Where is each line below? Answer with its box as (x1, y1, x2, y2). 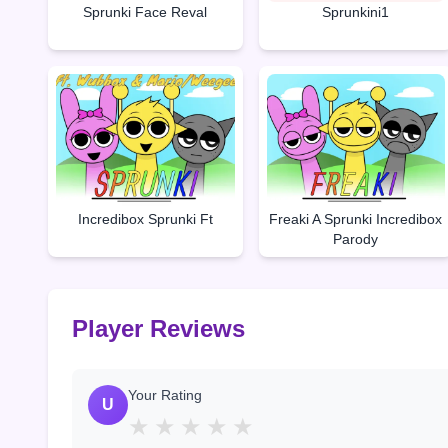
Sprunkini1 (322, 3, 390, 20)
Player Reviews (72, 315, 245, 343)
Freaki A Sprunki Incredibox (269, 211, 443, 228)
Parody (333, 231, 379, 248)
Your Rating (128, 387, 202, 404)
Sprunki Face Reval (83, 3, 208, 20)
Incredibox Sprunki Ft (77, 211, 213, 228)
